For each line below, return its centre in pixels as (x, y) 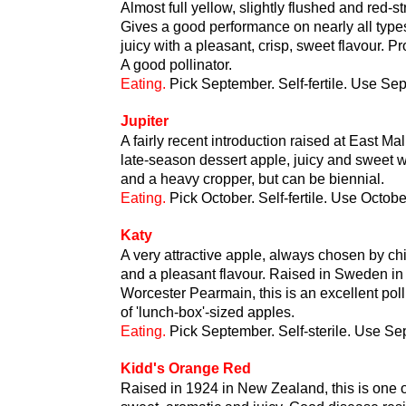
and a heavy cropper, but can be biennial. (252, 179)
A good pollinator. (176, 65)
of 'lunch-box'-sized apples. (208, 312)
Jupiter (145, 121)
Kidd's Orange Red (186, 368)
